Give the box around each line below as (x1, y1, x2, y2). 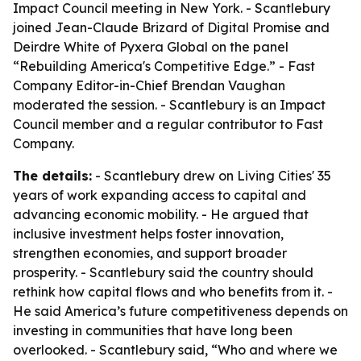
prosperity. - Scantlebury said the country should (13, 264, 313, 280)
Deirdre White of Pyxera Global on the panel (13, 39, 288, 55)
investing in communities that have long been (13, 322, 293, 338)
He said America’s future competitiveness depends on (13, 303, 348, 319)
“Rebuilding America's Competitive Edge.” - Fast (13, 58, 315, 74)
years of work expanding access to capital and (13, 187, 306, 203)
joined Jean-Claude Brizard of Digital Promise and (13, 19, 330, 35)
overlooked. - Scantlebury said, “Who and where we (13, 342, 338, 358)
